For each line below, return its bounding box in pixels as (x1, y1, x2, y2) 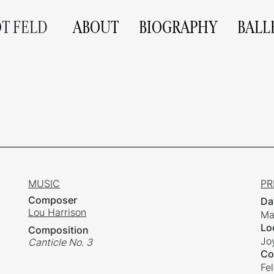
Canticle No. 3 (28, 236, 92, 249)
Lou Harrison (28, 206, 86, 219)
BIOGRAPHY (138, 16, 218, 39)
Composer (28, 194, 77, 207)
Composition (28, 224, 89, 237)
